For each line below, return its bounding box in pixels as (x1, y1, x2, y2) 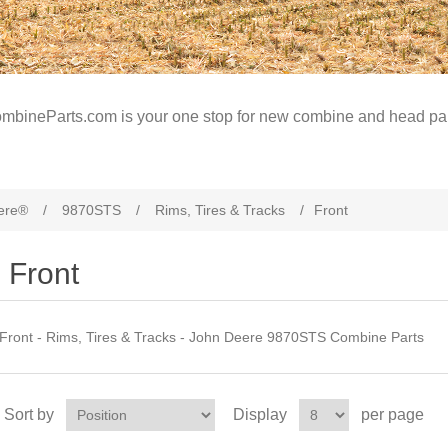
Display (232, 406, 287, 423)
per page (360, 406, 424, 423)
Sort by (3, 406, 54, 423)
